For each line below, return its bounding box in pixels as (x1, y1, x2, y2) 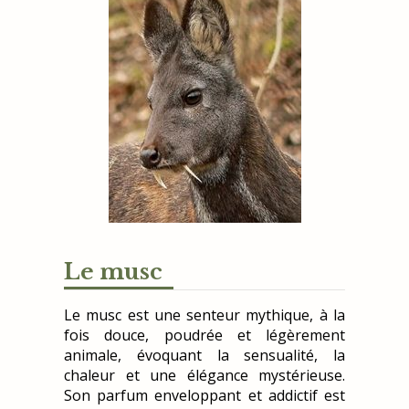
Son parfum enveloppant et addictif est (64, 385, 345, 406)
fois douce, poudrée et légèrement (64, 325, 345, 346)
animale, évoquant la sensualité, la (64, 345, 345, 366)
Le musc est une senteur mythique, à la (64, 305, 345, 326)
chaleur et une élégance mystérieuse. (64, 365, 345, 386)
